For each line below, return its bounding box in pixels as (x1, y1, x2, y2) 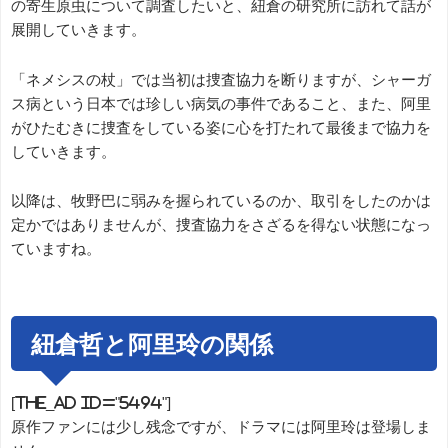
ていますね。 (11, 241, 101, 257)
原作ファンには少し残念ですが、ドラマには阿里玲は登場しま (11, 419, 431, 435)
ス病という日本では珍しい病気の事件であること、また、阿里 (11, 95, 431, 111)
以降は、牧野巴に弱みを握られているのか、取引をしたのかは (11, 193, 431, 209)
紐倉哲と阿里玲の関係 (30, 331, 273, 356)
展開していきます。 (11, 22, 146, 38)
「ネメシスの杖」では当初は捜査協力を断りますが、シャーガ (11, 71, 431, 87)
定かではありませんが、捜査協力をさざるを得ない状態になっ (11, 217, 431, 233)
